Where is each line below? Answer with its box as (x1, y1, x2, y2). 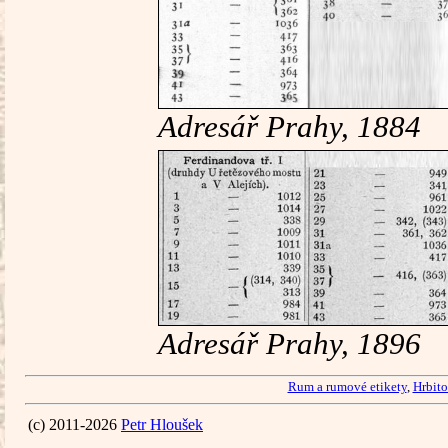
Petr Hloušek (121, 416, 203, 433)
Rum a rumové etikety (287, 379, 407, 394)
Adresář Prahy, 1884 (158, 109, 421, 145)
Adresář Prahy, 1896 (158, 325, 421, 361)
